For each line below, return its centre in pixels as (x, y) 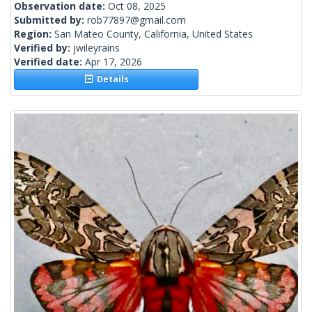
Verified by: (44, 48)
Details (110, 79)
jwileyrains (96, 48)
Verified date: (49, 62)
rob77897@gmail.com (136, 20)
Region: (34, 34)
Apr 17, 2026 (114, 62)
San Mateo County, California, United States (154, 34)
